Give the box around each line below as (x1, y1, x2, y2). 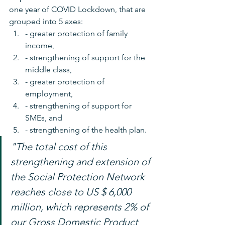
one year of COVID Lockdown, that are (9, 4, 148, 14)
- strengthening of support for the (25, 52, 147, 62)
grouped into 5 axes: (9, 16, 85, 26)
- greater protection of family (25, 28, 130, 38)
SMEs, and (25, 113, 64, 123)
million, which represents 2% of (11, 200, 151, 213)
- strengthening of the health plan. (25, 125, 147, 135)
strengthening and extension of (11, 155, 153, 168)
